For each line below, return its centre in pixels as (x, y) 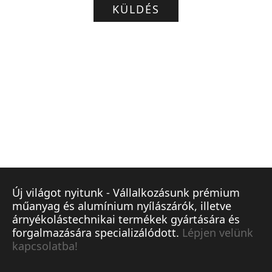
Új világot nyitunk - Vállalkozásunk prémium (126, 192)
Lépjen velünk (218, 233)
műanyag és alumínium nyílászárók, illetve (122, 206)
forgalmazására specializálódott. (97, 233)
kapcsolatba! (45, 246)
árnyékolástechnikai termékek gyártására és (126, 219)
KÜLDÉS (136, 9)
